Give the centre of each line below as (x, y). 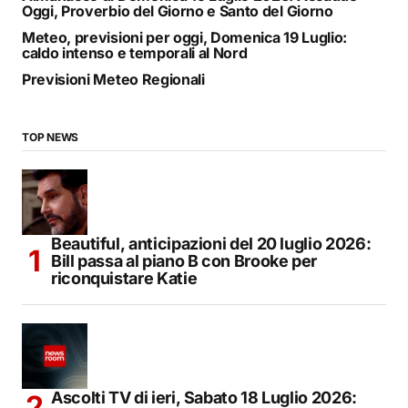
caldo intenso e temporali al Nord (135, 53)
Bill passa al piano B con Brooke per (184, 261)
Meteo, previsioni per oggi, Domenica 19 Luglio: (184, 38)
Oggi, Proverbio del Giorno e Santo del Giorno (178, 11)
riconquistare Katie (124, 279)
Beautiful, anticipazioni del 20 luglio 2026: (211, 244)
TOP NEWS (51, 138)
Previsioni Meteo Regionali (113, 80)
